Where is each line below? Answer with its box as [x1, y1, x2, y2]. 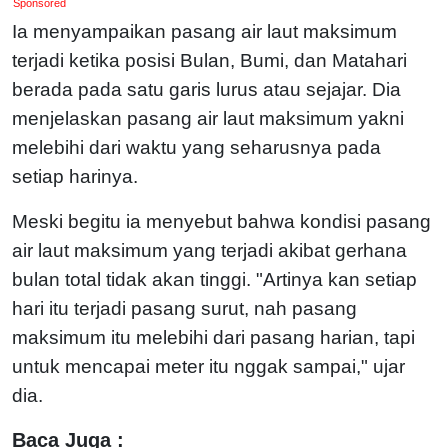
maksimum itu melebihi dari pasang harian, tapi [12, 326, 415, 348]
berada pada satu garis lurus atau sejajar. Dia [12, 78, 401, 100]
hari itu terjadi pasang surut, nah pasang [12, 297, 357, 319]
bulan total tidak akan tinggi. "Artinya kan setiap [12, 268, 417, 290]
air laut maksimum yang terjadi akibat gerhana [12, 239, 407, 261]
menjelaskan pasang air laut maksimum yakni [12, 107, 404, 129]
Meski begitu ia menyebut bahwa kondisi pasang [12, 210, 431, 232]
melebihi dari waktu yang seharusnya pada [12, 136, 381, 158]
